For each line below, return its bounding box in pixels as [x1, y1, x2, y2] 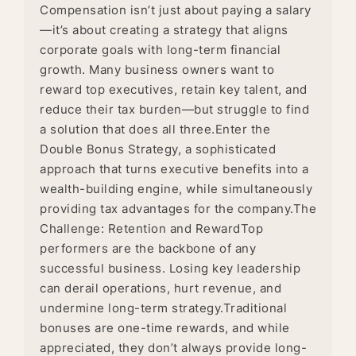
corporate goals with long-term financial [40, 42, 281, 58]
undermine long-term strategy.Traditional [40, 300, 287, 316]
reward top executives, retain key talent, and [40, 82, 308, 98]
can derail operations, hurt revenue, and [40, 281, 281, 296]
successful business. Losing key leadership [40, 261, 300, 277]
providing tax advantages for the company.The [40, 201, 316, 217]
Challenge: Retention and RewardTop [40, 221, 263, 237]
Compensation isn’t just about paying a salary [40, 2, 311, 18]
